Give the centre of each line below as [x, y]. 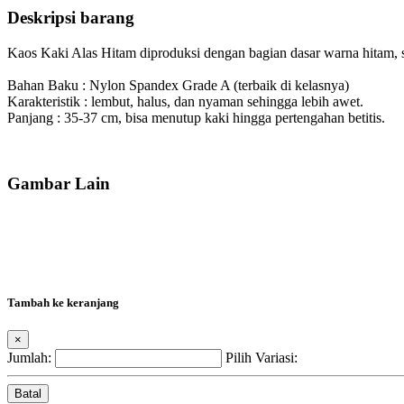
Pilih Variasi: [262, 357]
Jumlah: [29, 357]
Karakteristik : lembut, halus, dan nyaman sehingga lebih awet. [185, 102]
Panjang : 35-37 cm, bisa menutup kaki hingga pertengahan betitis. [196, 118]
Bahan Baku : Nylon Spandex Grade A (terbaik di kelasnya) [178, 86]
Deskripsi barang [71, 18]
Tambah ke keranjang [63, 302]
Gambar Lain [59, 183]
